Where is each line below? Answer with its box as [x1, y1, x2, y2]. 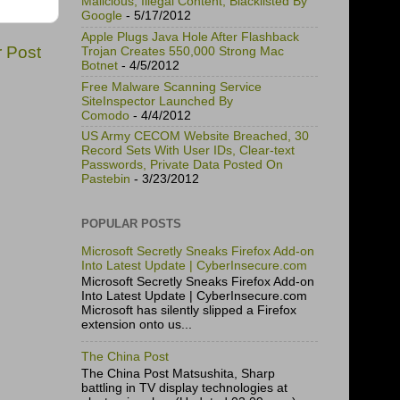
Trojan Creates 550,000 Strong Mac [81, 44, 284, 58]
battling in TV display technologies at [81, 380, 287, 395]
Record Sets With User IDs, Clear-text [81, 144, 295, 158]
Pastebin [81, 172, 130, 187]
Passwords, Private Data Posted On [81, 158, 283, 172]
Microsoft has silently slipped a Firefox [81, 304, 296, 318]
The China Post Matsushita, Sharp [81, 366, 275, 380]
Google [81, 9, 122, 23]
